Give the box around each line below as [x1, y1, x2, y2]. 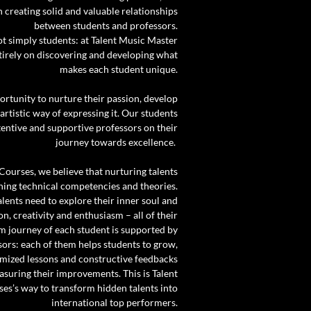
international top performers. [51, 296, 178, 308]
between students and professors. [34, 19, 178, 31]
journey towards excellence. [56, 136, 178, 148]
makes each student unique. [60, 63, 178, 75]
